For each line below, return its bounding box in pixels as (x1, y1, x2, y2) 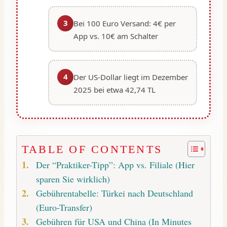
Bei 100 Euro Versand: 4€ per (73, 18, 176, 28)
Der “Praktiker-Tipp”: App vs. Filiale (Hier (35, 159, 195, 171)
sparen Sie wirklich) (35, 173, 110, 185)
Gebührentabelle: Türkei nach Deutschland (35, 187, 193, 200)
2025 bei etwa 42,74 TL (73, 84, 156, 95)
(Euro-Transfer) (35, 201, 92, 214)
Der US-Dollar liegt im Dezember (73, 71, 188, 82)
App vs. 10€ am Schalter (73, 30, 158, 41)
